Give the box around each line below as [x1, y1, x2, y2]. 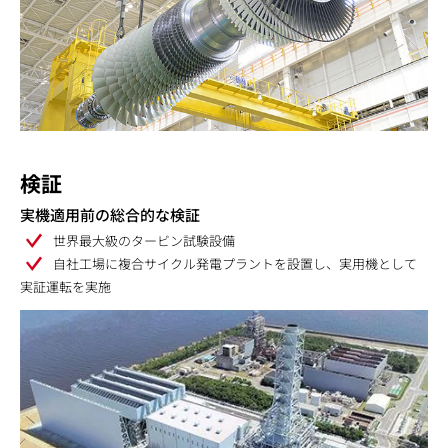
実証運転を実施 [20, 277, 111, 296]
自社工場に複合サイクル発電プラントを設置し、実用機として [53, 254, 417, 273]
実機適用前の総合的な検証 [20, 204, 200, 225]
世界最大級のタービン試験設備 [53, 231, 235, 250]
